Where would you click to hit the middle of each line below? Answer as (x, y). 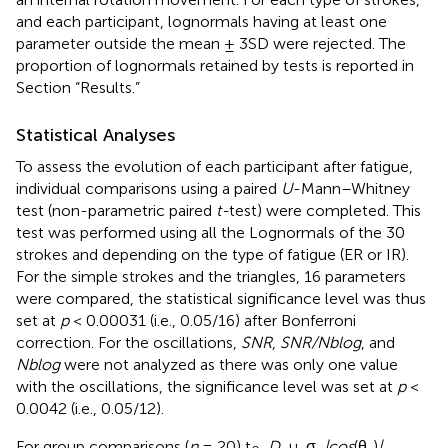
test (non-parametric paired (116, 210)
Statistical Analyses (95, 134)
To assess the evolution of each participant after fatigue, (214, 166)
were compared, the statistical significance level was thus (221, 298)
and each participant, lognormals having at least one (201, 21)
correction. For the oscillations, (128, 342)
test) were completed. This (325, 210)
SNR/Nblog (320, 342)
